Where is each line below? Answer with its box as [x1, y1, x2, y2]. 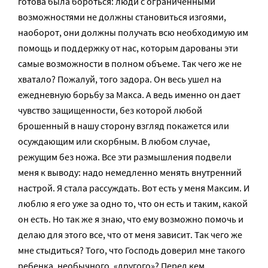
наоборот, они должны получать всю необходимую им [18, 26, 248, 38]
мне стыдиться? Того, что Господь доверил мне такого [18, 244, 245, 256]
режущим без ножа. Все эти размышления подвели [18, 151, 232, 163]
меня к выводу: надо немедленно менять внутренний [18, 166, 242, 178]
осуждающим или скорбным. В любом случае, [18, 135, 210, 147]
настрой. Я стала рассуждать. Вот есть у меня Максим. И [18, 182, 250, 194]
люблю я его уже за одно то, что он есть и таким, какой [18, 197, 248, 209]
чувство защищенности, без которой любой [18, 104, 202, 116]
